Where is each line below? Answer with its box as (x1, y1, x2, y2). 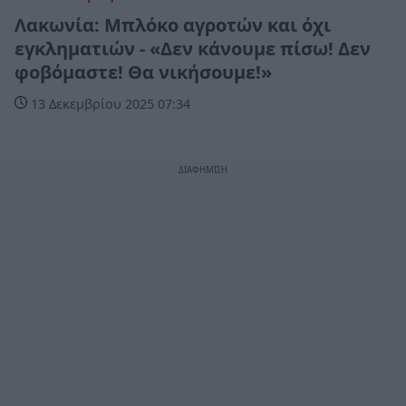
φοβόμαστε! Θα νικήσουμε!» (14, 59, 272, 84)
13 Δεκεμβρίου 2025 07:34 (27, 94, 190, 112)
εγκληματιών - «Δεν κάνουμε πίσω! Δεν (14, 35, 371, 61)
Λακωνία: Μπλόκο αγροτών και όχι (14, 12, 331, 37)
